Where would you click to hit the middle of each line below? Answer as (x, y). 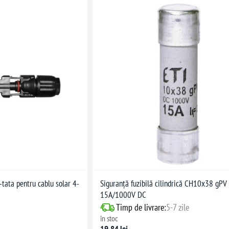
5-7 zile (178, 208)
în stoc (109, 219)
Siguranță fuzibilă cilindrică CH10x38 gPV (164, 184)
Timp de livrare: (141, 208)
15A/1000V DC (123, 195)
